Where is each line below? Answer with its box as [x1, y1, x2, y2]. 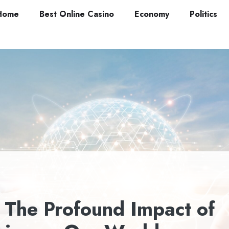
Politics [190, 8, 217, 20]
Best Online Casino [39, 8, 114, 20]
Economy [134, 8, 169, 20]
